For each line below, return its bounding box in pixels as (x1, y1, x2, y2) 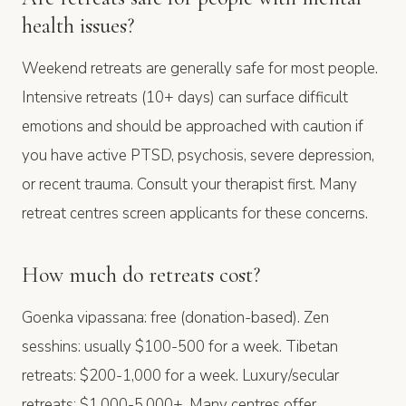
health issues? (22, 12, 134, 39)
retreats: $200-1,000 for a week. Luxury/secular (22, 364, 339, 386)
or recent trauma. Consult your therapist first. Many (22, 173, 357, 195)
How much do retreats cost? (22, 261, 260, 288)
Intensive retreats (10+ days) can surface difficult (22, 86, 348, 108)
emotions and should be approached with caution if (22, 115, 363, 137)
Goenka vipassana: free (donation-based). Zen (22, 306, 329, 328)
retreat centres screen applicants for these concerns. (22, 202, 368, 224)
